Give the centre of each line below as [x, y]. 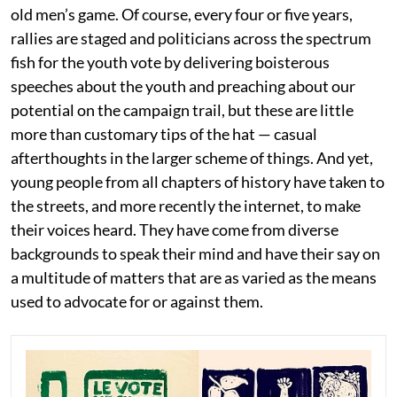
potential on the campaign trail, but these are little [182, 110]
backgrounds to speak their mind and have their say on [195, 254]
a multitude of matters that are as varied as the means [194, 278]
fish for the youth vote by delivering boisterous [170, 62]
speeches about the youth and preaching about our [183, 86]
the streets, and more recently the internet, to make [186, 206]
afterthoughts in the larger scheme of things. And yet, [192, 158]
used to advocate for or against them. [137, 302]
